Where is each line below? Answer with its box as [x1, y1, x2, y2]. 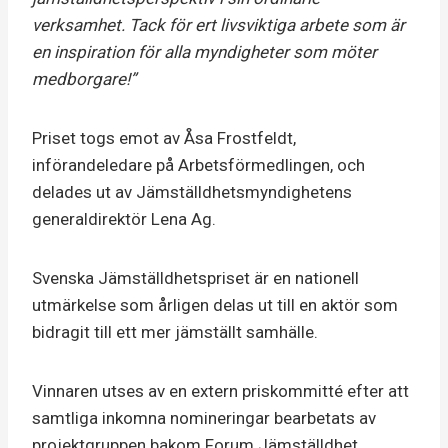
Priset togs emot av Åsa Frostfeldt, [32, 128, 296, 148]
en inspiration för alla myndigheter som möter [32, 42, 377, 62]
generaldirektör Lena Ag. [32, 209, 216, 229]
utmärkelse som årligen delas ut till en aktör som [32, 295, 398, 315]
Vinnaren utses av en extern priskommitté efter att [32, 381, 409, 401]
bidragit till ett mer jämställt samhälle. [32, 322, 318, 342]
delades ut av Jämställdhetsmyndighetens [32, 182, 352, 202]
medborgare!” [32, 69, 136, 89]
